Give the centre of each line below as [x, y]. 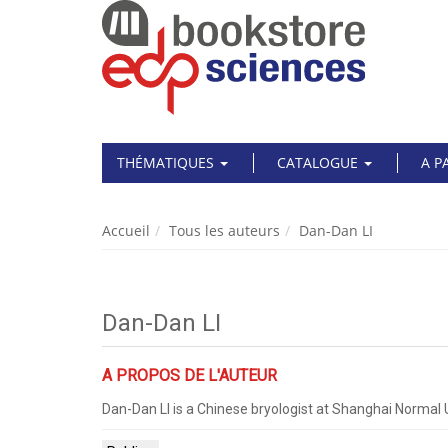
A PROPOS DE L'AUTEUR [189, 375]
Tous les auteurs [224, 230]
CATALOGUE [319, 162]
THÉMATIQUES [167, 162]
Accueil [126, 230]
